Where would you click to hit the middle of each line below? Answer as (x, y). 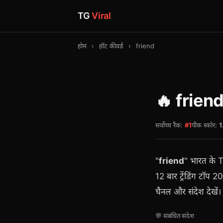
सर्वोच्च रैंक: (170, 125)
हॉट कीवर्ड (111, 46)
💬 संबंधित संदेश (175, 216)
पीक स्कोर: (205, 125)
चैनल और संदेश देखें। (188, 192)
